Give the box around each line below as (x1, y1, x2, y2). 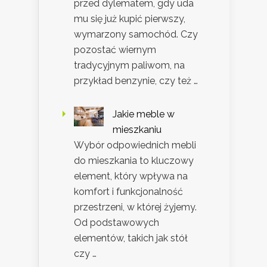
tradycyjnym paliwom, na (74, 59, 185, 71)
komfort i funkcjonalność (74, 185, 183, 197)
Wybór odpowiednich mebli (74, 139, 196, 151)
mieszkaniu (113, 123, 162, 135)
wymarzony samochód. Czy (74, 28, 198, 40)
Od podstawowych (74, 216, 159, 228)
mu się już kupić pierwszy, (74, 13, 185, 24)
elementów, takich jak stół (74, 232, 188, 244)
